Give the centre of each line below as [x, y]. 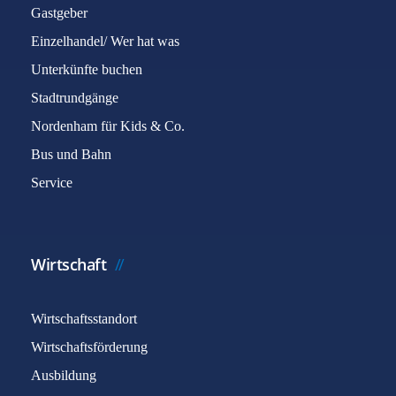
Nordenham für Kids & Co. [108, 126]
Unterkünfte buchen [87, 69]
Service [52, 183]
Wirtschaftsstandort [84, 319]
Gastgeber [59, 13]
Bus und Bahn [71, 154]
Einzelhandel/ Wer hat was [105, 41]
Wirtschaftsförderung [89, 347]
